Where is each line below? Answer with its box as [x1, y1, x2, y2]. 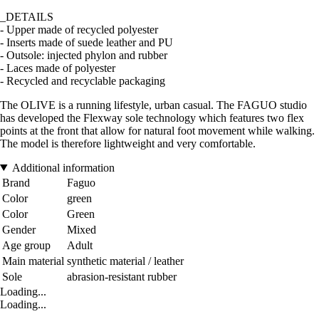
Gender [2, 223, 36, 236]
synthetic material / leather [67, 254, 184, 267]
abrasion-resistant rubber [67, 270, 177, 283]
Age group [2, 239, 51, 251]
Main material [2, 254, 64, 267]
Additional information [11, 161, 115, 174]
